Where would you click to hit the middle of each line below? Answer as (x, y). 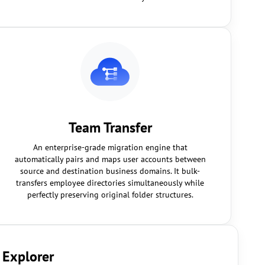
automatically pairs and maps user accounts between (110, 159)
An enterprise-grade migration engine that (110, 147)
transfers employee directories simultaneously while (110, 183)
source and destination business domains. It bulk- (110, 171)
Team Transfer (110, 127)
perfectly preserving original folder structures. (110, 195)
